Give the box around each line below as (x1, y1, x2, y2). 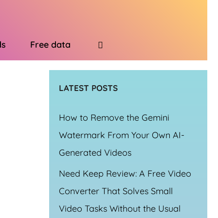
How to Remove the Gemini (59, 111, 169, 123)
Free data (30, 39, 71, 50)
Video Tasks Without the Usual (59, 202, 181, 214)
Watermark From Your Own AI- (59, 129, 184, 141)
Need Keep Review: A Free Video (59, 167, 191, 179)
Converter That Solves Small (59, 185, 173, 197)
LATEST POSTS (59, 83, 118, 93)
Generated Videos (59, 146, 131, 158)
